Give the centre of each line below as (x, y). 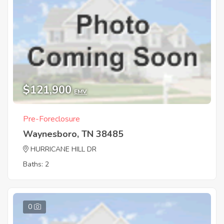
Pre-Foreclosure (51, 119)
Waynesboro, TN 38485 (73, 134)
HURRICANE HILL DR (63, 149)
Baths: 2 (36, 164)
